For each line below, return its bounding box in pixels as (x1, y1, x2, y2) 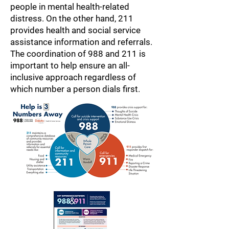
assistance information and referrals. (10, 37, 152, 47)
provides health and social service (10, 25, 141, 35)
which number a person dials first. (10, 84, 140, 94)
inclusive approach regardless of (10, 72, 136, 82)
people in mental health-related (10, 2, 129, 12)
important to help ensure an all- (10, 60, 130, 71)
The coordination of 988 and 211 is (10, 49, 146, 59)
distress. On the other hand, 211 (10, 13, 133, 24)
